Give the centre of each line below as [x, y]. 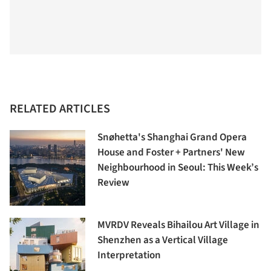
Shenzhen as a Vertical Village [163, 240]
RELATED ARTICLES [60, 109]
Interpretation [129, 256]
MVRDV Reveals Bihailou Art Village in [178, 225]
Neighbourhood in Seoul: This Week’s [178, 168]
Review [113, 183]
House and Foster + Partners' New [171, 153]
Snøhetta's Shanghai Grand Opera [172, 138]
